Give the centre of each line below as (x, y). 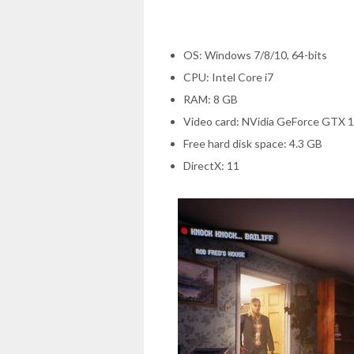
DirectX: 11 (211, 165)
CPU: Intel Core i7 (228, 77)
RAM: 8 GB (211, 99)
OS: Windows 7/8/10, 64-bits (255, 55)
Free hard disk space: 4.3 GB (253, 143)
